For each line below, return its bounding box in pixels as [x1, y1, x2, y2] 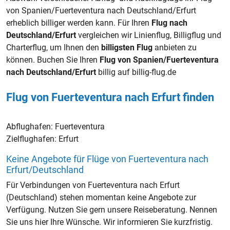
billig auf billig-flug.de [96, 67, 176, 77]
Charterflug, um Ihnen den [6, 42, 101, 52]
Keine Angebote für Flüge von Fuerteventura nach [6, 153, 208, 164]
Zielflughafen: [6, 133, 59, 144]
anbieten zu [152, 42, 197, 52]
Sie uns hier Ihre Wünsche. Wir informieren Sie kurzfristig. [6, 217, 213, 227]
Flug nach [151, 17, 187, 28]
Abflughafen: [6, 121, 55, 131]
